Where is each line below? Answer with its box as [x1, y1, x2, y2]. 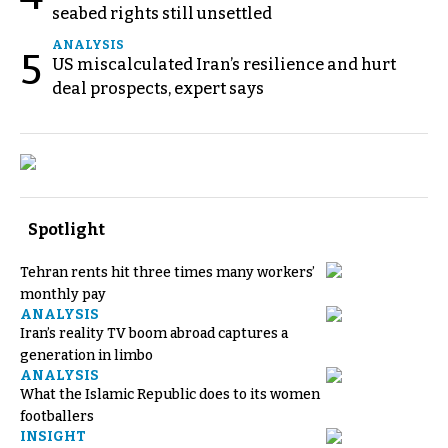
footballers [20, 407, 94, 425]
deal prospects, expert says [52, 78, 264, 98]
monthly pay [20, 285, 106, 303]
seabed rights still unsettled [52, 3, 272, 23]
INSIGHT [20, 427, 86, 445]
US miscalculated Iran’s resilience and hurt [52, 54, 396, 74]
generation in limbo [20, 346, 153, 364]
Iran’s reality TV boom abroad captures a [20, 324, 288, 342]
